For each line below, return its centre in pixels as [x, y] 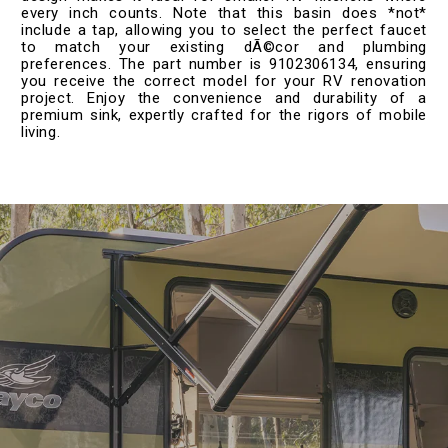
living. [41, 131]
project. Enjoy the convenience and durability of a [224, 97]
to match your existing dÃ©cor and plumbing [224, 46]
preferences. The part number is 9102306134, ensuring [224, 63]
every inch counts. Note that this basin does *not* [224, 12]
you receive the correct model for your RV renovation [224, 80]
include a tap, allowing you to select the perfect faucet [224, 29]
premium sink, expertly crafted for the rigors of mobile [224, 114]
